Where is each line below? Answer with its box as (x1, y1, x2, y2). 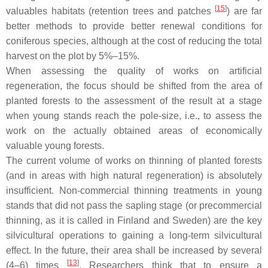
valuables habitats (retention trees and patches (6, 5, 215, 16)
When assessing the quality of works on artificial (6, 65, 262, 76)
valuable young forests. (6, 140, 104, 151)
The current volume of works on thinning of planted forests (6, 155, 262, 166)
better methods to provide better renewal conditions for (6, 20, 262, 31)
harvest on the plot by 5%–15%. (6, 50, 139, 61)
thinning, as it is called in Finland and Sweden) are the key (6, 215, 262, 226)
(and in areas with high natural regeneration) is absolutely (6, 170, 262, 181)
